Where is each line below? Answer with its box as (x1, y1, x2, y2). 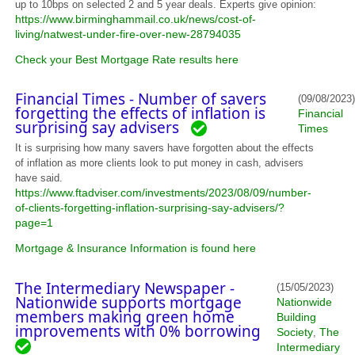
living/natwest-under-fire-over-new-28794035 (15, 28, 242, 41)
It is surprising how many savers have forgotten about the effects (15, 142, 315, 155)
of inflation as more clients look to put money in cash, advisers (15, 157, 304, 170)
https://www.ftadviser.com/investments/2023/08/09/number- (15, 186, 312, 200)
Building (276, 311, 316, 324)
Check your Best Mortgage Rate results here (15, 53, 239, 67)
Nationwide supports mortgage (15, 292, 242, 313)
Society (276, 326, 313, 339)
